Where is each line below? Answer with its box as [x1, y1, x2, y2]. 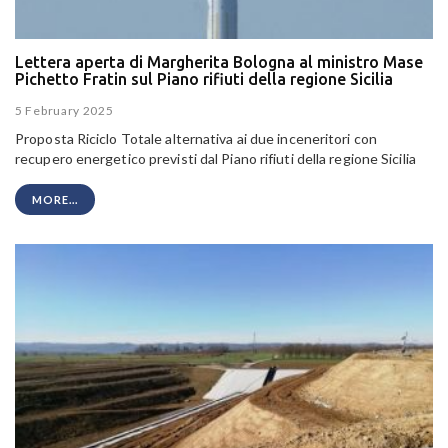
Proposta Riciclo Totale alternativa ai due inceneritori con [15, 129, 377, 147]
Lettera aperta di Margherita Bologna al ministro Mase [15, 53, 423, 72]
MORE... [32, 192, 78, 206]
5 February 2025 [15, 102, 114, 118]
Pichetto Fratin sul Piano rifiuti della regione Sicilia [15, 70, 393, 89]
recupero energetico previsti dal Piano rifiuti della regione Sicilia [15, 149, 416, 167]
